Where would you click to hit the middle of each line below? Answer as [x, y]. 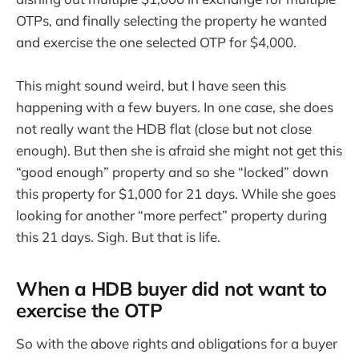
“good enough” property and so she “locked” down [172, 172]
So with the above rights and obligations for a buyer [177, 344]
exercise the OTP [89, 311]
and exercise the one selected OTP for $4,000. [156, 42]
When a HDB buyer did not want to [171, 289]
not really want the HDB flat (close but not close [164, 129]
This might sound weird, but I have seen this [151, 86]
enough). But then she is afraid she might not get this [179, 151]
